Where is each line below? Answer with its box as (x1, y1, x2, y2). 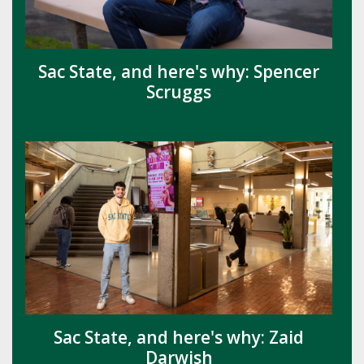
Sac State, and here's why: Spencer (38, 60, 320, 84)
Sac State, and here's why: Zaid (54, 326, 305, 349)
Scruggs (146, 80, 212, 104)
